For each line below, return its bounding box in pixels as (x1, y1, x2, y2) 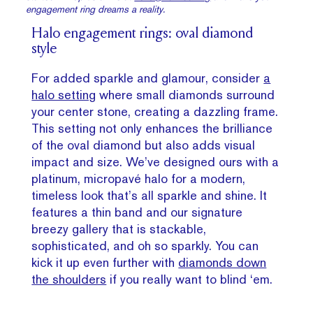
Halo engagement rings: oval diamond (31, 27, 254, 43)
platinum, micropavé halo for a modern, (31, 171, 246, 187)
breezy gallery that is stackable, (31, 221, 207, 237)
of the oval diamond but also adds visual (31, 138, 256, 153)
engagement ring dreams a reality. (26, 3, 166, 15)
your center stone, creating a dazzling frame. (31, 104, 279, 119)
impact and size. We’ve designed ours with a (31, 154, 279, 170)
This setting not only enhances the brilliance (31, 121, 273, 136)
